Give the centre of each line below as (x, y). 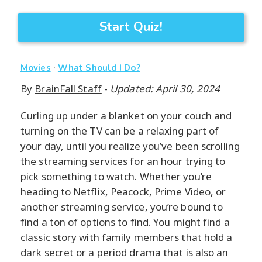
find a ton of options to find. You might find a (125, 222)
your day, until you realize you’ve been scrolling (130, 146)
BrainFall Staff (68, 89)
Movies (36, 68)
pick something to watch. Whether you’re (116, 177)
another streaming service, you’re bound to (122, 207)
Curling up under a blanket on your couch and (126, 116)
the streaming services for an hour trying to (123, 161)
